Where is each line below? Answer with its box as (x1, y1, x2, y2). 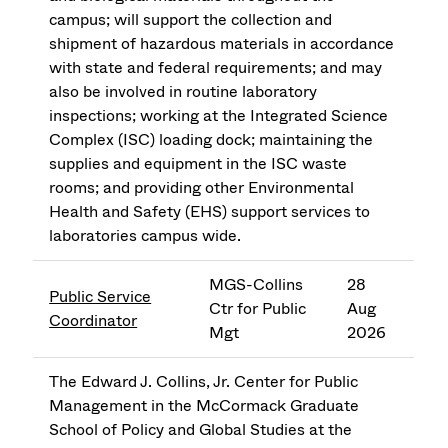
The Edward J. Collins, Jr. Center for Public (49, 370, 359, 394)
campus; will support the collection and (49, 8, 333, 32)
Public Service (49, 285, 152, 309)
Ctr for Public (209, 297, 307, 321)
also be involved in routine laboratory (49, 80, 318, 104)
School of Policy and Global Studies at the (49, 418, 353, 442)
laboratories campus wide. (49, 224, 242, 248)
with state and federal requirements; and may (49, 56, 383, 80)
